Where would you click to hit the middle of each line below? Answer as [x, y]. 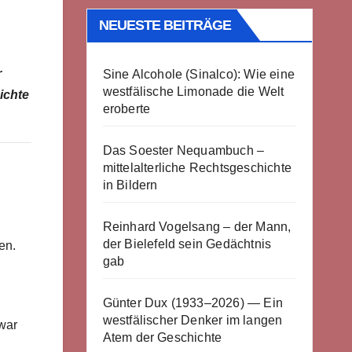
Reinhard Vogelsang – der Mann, [197, 227]
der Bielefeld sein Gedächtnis [187, 244]
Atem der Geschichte [162, 337]
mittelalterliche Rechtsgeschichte [197, 168]
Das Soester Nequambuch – [183, 150]
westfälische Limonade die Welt [193, 92]
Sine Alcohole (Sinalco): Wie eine [199, 74]
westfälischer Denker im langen [192, 320]
